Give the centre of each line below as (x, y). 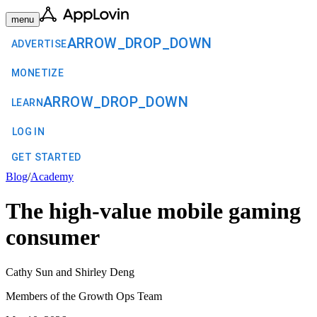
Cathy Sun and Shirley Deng (70, 272)
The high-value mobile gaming (153, 211)
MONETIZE (38, 73)
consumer (53, 237)
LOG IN (28, 132)
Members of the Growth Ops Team (84, 296)
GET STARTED (46, 157)
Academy (52, 177)
